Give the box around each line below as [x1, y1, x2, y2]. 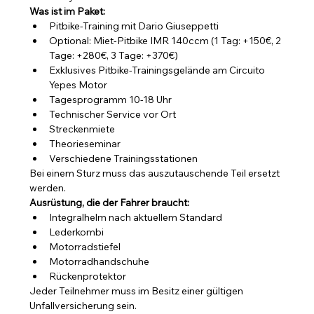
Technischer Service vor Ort [49, 108, 177, 121]
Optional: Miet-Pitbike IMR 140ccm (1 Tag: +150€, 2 [49, 34, 284, 47]
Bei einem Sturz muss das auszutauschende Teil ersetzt [29, 167, 282, 179]
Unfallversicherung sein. [29, 299, 137, 312]
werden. [29, 182, 67, 194]
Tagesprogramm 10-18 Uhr [49, 93, 172, 106]
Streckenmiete [49, 123, 116, 135]
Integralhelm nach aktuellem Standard [49, 211, 223, 224]
